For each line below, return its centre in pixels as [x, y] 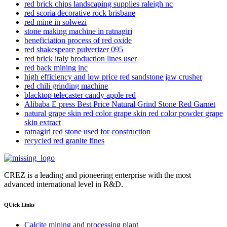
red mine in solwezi [55, 22]
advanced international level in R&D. [64, 184]
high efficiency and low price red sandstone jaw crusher [113, 77]
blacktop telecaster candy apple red [80, 95]
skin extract [43, 122]
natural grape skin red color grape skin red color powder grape [124, 113]
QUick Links [19, 204]
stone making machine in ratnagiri [78, 31]
